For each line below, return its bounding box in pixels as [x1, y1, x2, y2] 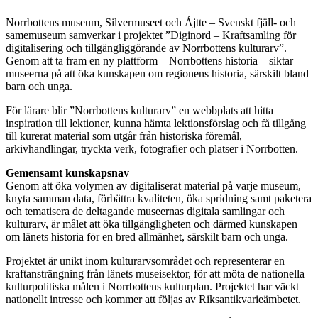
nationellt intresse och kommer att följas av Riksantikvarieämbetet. [6, 293, 301, 306]
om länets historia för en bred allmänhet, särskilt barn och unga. [6, 231, 288, 243]
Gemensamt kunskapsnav [6, 167, 129, 180]
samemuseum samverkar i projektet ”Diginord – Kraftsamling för [6, 29, 296, 42]
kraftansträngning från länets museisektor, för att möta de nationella [6, 268, 305, 280]
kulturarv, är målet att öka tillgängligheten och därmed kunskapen [6, 218, 297, 231]
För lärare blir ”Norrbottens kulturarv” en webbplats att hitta [6, 104, 273, 117]
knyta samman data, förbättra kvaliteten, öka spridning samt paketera [6, 192, 312, 205]
